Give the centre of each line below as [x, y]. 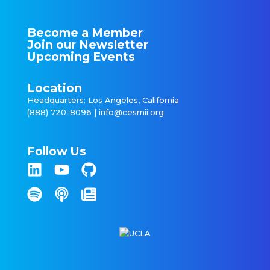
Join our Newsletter [87, 45]
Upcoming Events [81, 57]
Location [54, 88]
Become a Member [85, 33]
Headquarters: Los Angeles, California [103, 100]
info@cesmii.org [131, 112]
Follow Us [56, 151]
